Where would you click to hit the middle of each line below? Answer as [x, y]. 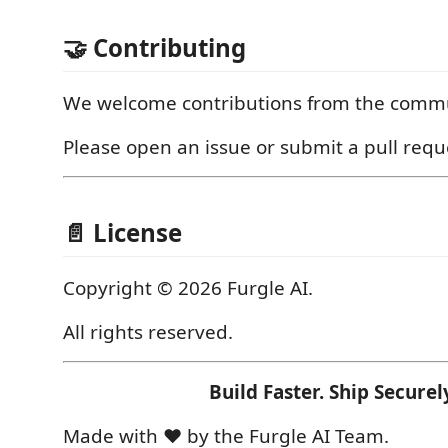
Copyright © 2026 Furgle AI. [188, 288]
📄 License [122, 232]
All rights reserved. [148, 332]
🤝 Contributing [154, 47]
